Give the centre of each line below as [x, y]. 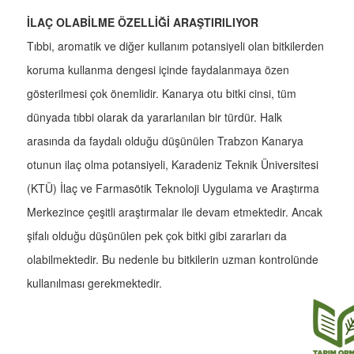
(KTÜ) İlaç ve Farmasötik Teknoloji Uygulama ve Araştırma [173, 188]
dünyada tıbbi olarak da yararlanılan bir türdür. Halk [154, 117]
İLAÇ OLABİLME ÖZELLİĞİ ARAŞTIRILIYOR [143, 23]
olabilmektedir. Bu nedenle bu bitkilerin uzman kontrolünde [173, 260]
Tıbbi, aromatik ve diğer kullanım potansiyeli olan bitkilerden [175, 46]
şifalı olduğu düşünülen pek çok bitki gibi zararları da [157, 236]
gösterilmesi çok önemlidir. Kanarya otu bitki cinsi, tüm [162, 94]
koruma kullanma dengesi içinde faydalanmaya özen [158, 70]
